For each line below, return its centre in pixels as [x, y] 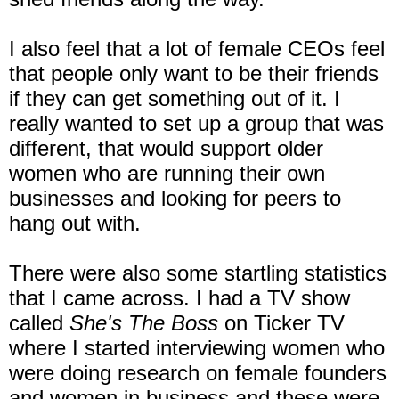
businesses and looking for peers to [175, 199]
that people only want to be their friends [194, 74]
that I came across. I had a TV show [179, 298]
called [39, 323]
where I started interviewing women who [197, 348]
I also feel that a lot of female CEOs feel [197, 49]
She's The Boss [144, 323]
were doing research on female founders [198, 373]
